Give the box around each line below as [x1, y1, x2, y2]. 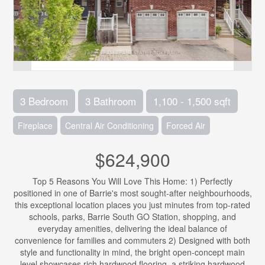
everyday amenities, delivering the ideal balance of [38, 222, 227, 234]
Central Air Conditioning [65, 119, 154, 131]
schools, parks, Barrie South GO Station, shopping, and [29, 211, 236, 222]
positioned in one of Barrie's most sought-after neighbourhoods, [13, 187, 252, 199]
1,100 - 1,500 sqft [153, 93, 231, 108]
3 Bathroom [85, 93, 137, 108]
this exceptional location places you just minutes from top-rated [15, 199, 250, 211]
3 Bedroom [20, 93, 69, 108]
